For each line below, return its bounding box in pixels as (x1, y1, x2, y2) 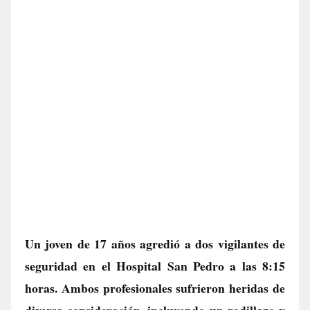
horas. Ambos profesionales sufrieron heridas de (25, 279, 285, 297)
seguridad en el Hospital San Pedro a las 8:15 (25, 257, 285, 275)
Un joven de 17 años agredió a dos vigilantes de (25, 235, 285, 253)
